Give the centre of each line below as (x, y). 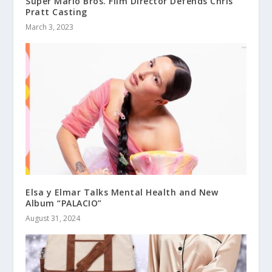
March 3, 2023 (50, 27)
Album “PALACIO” (64, 203)
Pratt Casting (56, 12)
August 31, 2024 (53, 219)
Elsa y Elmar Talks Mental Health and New (122, 192)
